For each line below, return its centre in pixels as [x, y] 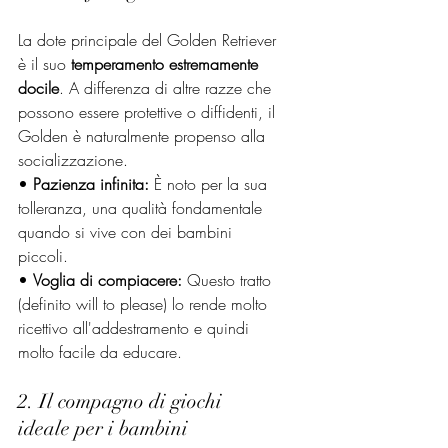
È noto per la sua [210, 183]
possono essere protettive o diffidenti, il [149, 111]
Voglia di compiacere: [107, 279]
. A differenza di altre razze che [167, 87]
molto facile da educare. [100, 351]
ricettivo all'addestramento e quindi [136, 327]
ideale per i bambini [103, 428]
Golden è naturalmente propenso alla [144, 135]
